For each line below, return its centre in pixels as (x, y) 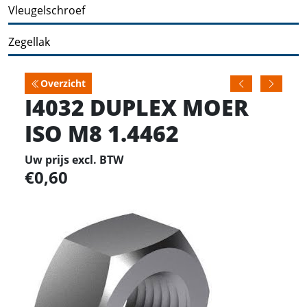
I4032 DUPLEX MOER (137, 107)
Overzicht (63, 83)
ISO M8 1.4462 (102, 133)
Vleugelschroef (47, 10)
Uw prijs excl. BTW (74, 159)
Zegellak (29, 41)
